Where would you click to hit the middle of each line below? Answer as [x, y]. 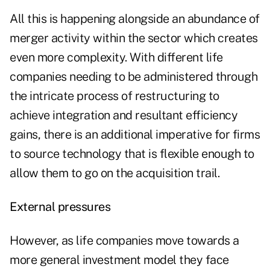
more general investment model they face [119, 260]
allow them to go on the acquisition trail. [115, 173]
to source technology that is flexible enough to [132, 154]
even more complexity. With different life [116, 58]
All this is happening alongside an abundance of [135, 19]
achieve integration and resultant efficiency [124, 115]
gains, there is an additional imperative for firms [135, 135]
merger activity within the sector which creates [134, 38]
